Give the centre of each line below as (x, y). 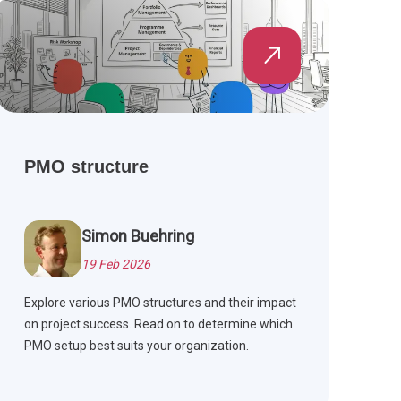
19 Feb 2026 (115, 264)
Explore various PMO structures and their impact (160, 303)
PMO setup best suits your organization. (136, 346)
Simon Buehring (137, 236)
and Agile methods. (78, 13)
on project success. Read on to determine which (158, 324)
